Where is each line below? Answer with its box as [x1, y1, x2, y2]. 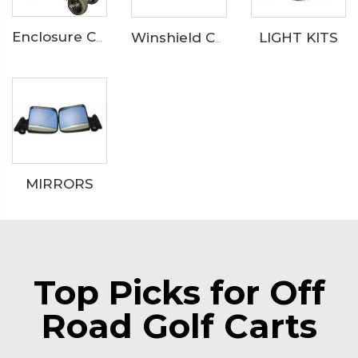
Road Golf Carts [41, 304, 317, 347]
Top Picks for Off [33, 271, 325, 313]
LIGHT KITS [258, 30, 338, 46]
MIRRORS [26, 175, 94, 192]
